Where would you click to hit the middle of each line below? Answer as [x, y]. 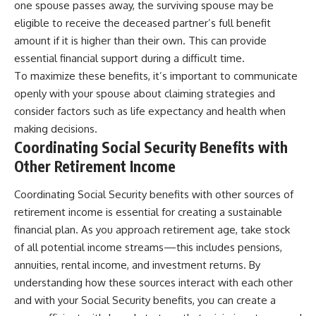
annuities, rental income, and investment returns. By [137, 265]
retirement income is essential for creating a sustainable [148, 212]
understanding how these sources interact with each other [153, 282]
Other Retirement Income [95, 166]
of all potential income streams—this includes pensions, [148, 247]
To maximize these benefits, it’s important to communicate [156, 76]
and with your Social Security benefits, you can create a [145, 300]
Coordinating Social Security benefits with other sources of [154, 194]
